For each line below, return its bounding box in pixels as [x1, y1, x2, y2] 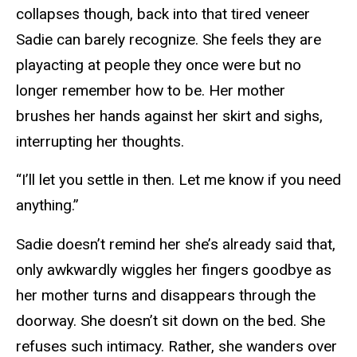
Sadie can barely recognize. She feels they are [16, 29, 321, 49]
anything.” [16, 196, 79, 215]
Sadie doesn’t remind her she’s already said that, [16, 235, 335, 254]
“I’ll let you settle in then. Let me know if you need [16, 171, 341, 190]
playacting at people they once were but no [16, 55, 301, 74]
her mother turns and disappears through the [16, 286, 316, 305]
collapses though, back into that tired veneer [16, 4, 310, 23]
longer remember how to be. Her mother [16, 80, 285, 100]
